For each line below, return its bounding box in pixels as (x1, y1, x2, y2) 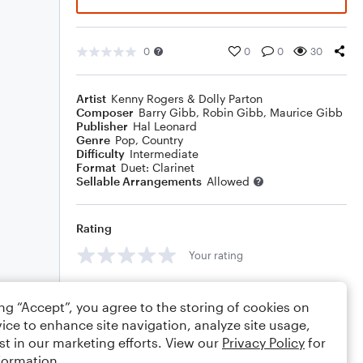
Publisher (76, 119, 128, 133)
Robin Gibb (203, 105, 263, 119)
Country (142, 133, 183, 147)
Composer (76, 105, 134, 119)
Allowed (207, 174, 250, 188)
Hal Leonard (133, 119, 197, 133)
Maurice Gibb (270, 105, 343, 119)
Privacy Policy (222, 335, 305, 350)
